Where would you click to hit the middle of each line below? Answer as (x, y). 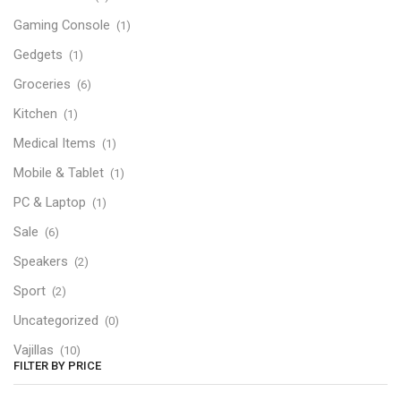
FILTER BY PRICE (57, 365)
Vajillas (34, 350)
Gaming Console (62, 25)
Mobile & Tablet (59, 172)
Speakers (41, 261)
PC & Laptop (50, 202)
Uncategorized (56, 320)
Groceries (42, 84)
